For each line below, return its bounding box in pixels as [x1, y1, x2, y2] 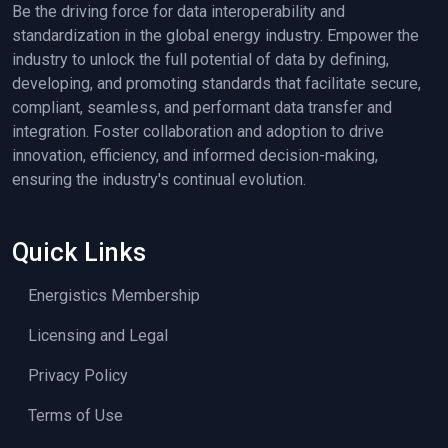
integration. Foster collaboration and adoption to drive [12, 122, 384, 142]
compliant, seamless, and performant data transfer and [12, 98, 392, 118]
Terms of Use [28, 406, 123, 426]
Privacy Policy [28, 366, 128, 386]
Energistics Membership [28, 286, 200, 306]
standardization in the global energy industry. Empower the [12, 26, 419, 46]
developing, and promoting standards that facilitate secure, [12, 74, 421, 94]
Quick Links [12, 238, 146, 268]
